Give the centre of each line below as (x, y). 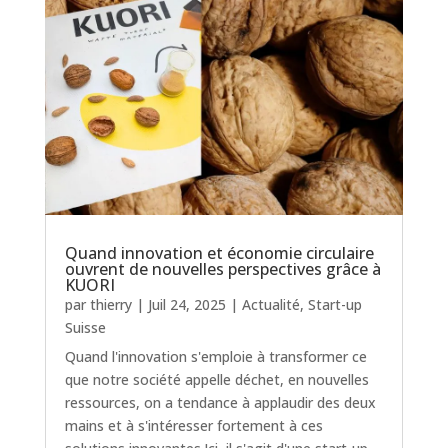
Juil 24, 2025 (186, 304)
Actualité (270, 304)
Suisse (85, 327)
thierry (110, 304)
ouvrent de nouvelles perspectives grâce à (222, 268)
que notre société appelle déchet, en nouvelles (216, 379)
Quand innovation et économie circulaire (219, 252)
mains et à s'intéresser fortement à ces (193, 425)
